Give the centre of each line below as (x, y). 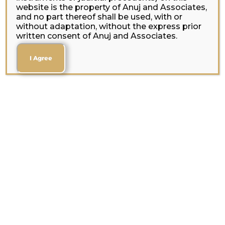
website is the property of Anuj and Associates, (112, 7)
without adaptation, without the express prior (109, 26)
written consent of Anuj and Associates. (97, 36)
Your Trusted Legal (109, 195)
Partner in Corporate (109, 213)
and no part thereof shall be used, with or (99, 17)
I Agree (41, 58)
